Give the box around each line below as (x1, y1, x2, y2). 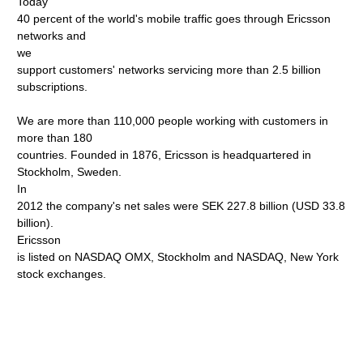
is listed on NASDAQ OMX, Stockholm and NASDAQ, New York (17, 250, 340, 263)
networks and (17, 29, 87, 42)
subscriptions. (17, 80, 88, 93)
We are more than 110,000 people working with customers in (17, 114, 329, 127)
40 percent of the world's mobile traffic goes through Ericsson (17, 12, 331, 25)
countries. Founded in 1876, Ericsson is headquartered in (17, 148, 312, 161)
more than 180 (17, 131, 93, 144)
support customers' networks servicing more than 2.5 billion (17, 63, 322, 76)
